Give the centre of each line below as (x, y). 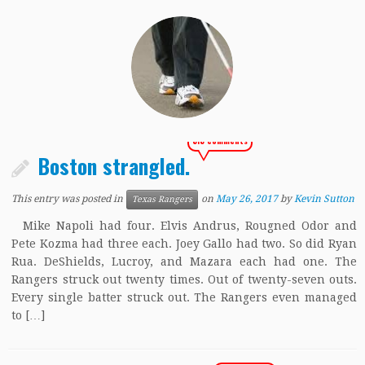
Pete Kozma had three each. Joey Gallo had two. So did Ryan (184, 244)
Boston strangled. (114, 165)
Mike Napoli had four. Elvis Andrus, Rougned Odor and (184, 226)
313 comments (220, 141)
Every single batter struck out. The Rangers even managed (184, 297)
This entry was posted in (69, 199)
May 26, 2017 (247, 199)
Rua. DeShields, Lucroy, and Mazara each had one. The (184, 262)
